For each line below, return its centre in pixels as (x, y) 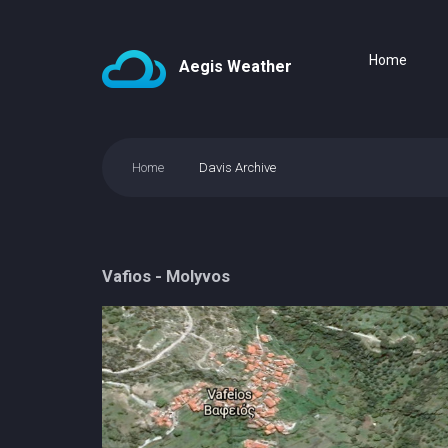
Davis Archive (237, 167)
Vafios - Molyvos (166, 276)
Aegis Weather (235, 66)
